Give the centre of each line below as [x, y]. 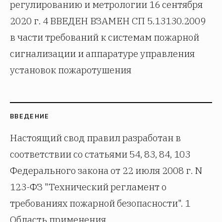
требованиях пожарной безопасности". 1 [100, 203]
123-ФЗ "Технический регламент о [88, 187]
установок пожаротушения [71, 70]
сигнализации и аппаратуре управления [102, 54]
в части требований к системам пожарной [105, 37]
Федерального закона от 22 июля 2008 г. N [106, 170]
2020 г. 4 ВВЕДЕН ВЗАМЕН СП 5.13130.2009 [108, 21]
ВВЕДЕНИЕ [30, 116]
